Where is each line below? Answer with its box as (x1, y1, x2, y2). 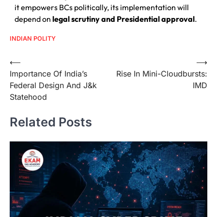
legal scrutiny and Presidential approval (52, 14, 195, 24)
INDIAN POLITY (10, 34, 56, 42)
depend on (15, 14, 52, 24)
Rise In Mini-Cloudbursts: (116, 68, 207, 78)
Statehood (10, 92, 47, 102)
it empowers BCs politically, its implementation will (15, 2, 189, 12)
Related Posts (10, 114, 92, 129)
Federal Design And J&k (10, 80, 97, 90)
